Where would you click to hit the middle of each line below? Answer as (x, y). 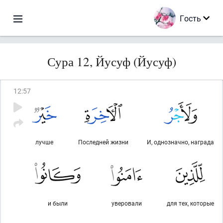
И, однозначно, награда (180, 142)
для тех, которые (190, 203)
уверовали (126, 203)
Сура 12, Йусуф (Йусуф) (111, 61)
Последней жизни (103, 142)
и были (57, 203)
